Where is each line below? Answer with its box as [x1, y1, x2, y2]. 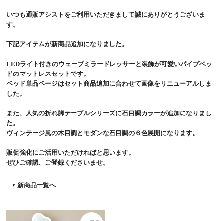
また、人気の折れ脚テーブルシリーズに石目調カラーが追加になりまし [6, 109, 212, 117]
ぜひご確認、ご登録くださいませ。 [6, 158, 109, 166]
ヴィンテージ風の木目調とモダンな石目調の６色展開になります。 [6, 129, 199, 137]
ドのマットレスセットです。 [6, 70, 90, 77]
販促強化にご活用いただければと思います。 [6, 148, 135, 156]
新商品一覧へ [17, 181, 56, 189]
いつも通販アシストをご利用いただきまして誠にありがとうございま [6, 10, 205, 18]
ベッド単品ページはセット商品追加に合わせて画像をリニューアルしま [6, 79, 212, 87]
